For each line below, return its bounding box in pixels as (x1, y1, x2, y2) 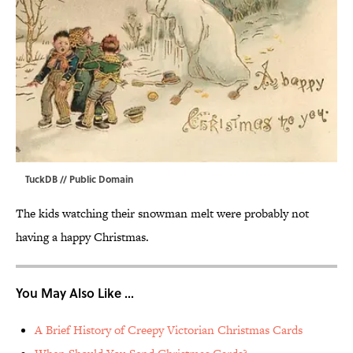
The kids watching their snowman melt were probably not (16, 205, 309, 222)
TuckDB (25, 172, 58, 187)
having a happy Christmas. (16, 229, 149, 246)
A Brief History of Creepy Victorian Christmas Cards (35, 321, 303, 339)
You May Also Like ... (16, 284, 134, 303)
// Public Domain (58, 172, 133, 187)
